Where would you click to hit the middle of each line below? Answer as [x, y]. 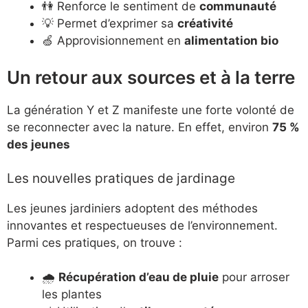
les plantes [72, 295]
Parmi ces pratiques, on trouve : [95, 242]
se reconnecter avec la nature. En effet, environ [140, 128]
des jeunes [38, 145]
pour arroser [254, 277]
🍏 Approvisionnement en [113, 40]
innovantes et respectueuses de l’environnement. [142, 225]
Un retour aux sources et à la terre [151, 78]
